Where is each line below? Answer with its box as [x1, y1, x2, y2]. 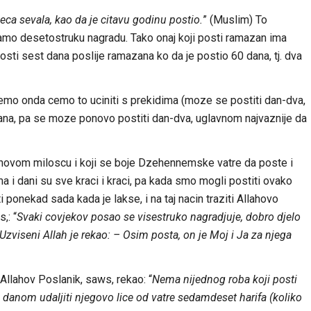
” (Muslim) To [202, 12, 267, 26]
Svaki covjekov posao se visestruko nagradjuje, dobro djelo [16, 210, 301, 224]
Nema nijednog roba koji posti [151, 272, 297, 286]
